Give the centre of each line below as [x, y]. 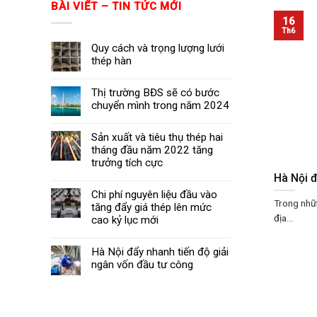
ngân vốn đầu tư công [142, 265]
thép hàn [111, 61]
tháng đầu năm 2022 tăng [152, 150]
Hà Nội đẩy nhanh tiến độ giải [160, 252]
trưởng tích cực [127, 163]
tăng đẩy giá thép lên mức [151, 208]
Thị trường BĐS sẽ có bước [155, 93]
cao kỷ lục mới [125, 220]
